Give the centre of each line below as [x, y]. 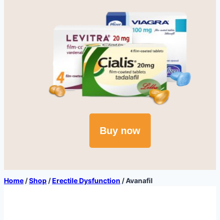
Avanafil [139, 180]
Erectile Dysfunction [86, 180]
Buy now [120, 130]
